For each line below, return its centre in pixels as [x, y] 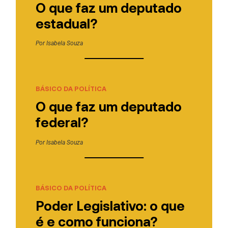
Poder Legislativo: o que [110, 205]
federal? [62, 122]
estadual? [66, 23]
